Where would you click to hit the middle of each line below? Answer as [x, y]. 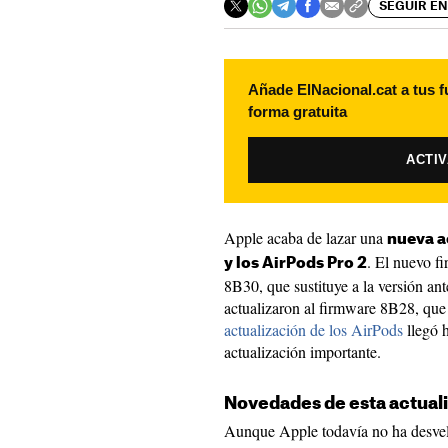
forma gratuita [297, 111]
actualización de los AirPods [313, 329]
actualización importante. [302, 351]
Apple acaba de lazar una [305, 237]
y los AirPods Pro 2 [295, 263]
